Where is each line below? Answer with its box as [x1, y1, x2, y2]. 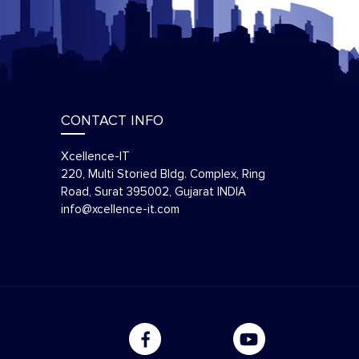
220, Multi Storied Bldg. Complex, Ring [61, 168, 265, 180]
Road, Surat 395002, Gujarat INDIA [61, 186, 246, 198]
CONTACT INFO [61, 114, 163, 128]
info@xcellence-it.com [61, 204, 179, 216]
